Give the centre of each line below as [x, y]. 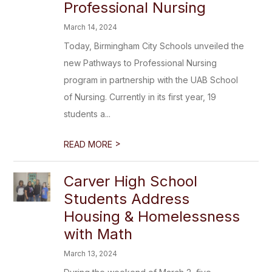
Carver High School [131, 181]
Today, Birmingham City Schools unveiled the [154, 46]
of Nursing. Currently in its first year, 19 [140, 97]
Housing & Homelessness [152, 216]
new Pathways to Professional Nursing [141, 63]
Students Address [127, 199]
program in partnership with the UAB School [151, 80]
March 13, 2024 [91, 253]
